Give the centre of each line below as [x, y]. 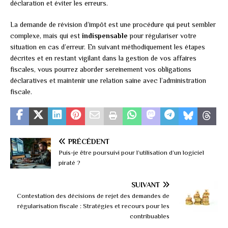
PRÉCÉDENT [89, 142]
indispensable [105, 36]
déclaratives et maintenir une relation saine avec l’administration [108, 81]
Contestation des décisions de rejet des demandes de [93, 196]
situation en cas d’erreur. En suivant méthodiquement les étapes [108, 47]
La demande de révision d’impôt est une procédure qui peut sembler [113, 25]
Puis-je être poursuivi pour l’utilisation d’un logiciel [131, 153]
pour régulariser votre [162, 36]
